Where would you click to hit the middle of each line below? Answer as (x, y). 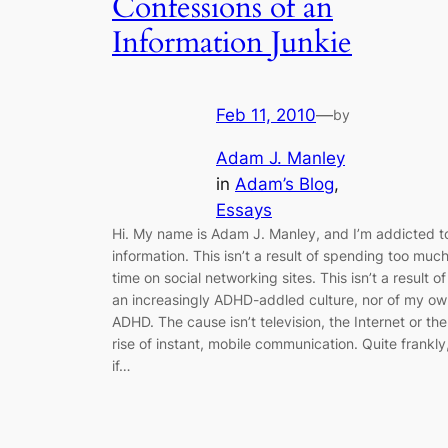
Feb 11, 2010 (266, 115)
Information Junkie (232, 42)
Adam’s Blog (284, 183)
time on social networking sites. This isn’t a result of (279, 277)
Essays (244, 209)
